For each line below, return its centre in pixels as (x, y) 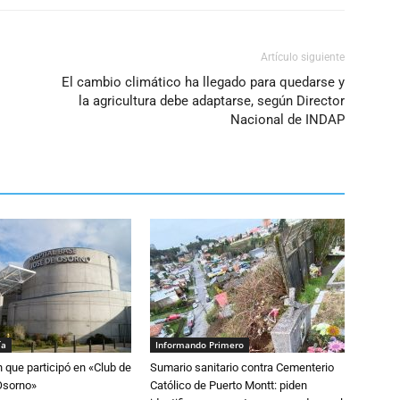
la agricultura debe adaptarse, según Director (212, 101)
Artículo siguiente (303, 58)
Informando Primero (200, 345)
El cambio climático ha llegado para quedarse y (203, 83)
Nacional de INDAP (287, 120)
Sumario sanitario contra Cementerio (242, 368)
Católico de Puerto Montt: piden (229, 386)
